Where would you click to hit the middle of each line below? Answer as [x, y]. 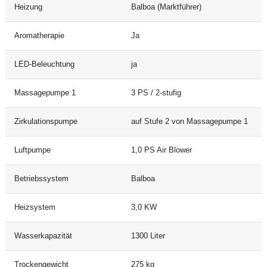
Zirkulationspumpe [46, 121]
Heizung [28, 7]
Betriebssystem [41, 178]
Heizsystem [35, 207]
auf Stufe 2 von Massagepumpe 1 [189, 121]
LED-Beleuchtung [44, 64]
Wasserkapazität [43, 236]
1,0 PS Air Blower [161, 150]
